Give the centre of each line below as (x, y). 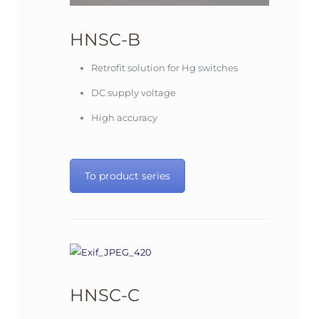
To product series (127, 176)
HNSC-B (105, 40)
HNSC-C (104, 296)
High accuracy (124, 118)
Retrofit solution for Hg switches (164, 68)
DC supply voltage (133, 93)
